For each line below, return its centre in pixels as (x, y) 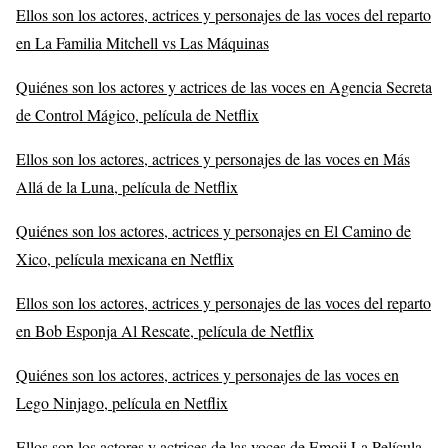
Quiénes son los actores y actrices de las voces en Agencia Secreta (224, 86)
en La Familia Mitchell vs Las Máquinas (142, 42)
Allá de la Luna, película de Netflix (127, 186)
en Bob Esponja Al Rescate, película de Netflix (165, 330)
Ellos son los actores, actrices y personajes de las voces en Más (213, 158)
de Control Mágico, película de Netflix (137, 114)
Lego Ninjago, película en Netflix (122, 402)
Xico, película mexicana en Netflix (125, 258)
